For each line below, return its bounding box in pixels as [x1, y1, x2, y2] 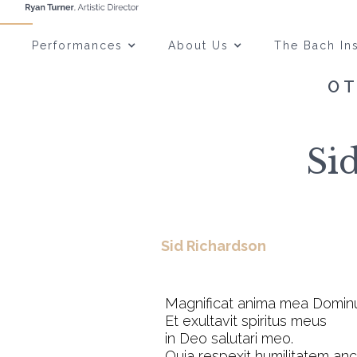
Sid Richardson [161, 237, 266, 254]
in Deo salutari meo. [165, 330, 293, 347]
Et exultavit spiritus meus [165, 312, 327, 329]
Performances [32, 39, 123, 52]
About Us [168, 39, 229, 52]
